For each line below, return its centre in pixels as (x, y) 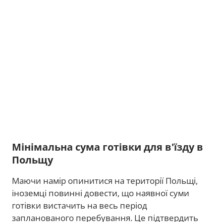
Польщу (32, 160)
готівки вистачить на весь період (80, 205)
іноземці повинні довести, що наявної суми (101, 193)
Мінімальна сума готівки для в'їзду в (108, 147)
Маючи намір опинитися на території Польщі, (105, 181)
